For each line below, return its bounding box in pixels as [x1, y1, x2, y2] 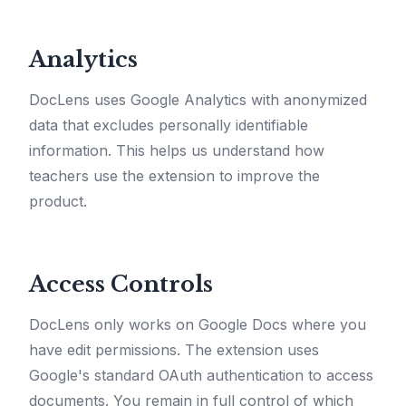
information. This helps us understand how [29, 141, 324, 160]
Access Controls [29, 271, 213, 298]
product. [29, 192, 87, 211]
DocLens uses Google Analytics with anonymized [29, 91, 367, 110]
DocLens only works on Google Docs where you [29, 315, 366, 334]
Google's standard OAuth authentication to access [29, 366, 373, 385]
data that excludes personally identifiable [29, 116, 308, 135]
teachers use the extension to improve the [29, 167, 320, 186]
